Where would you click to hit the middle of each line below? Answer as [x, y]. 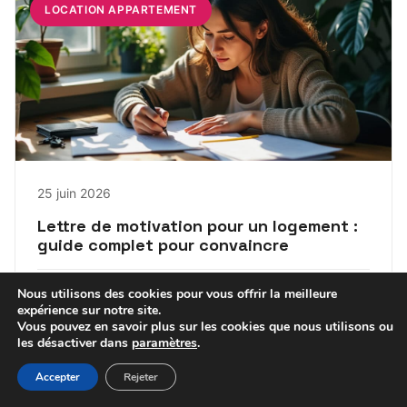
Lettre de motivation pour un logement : [198, 226]
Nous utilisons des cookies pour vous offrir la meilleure [177, 294]
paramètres [164, 343]
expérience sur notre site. [89, 310]
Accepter [58, 377]
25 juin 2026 [74, 194]
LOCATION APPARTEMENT [121, 10]
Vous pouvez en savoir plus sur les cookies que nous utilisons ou [205, 327]
